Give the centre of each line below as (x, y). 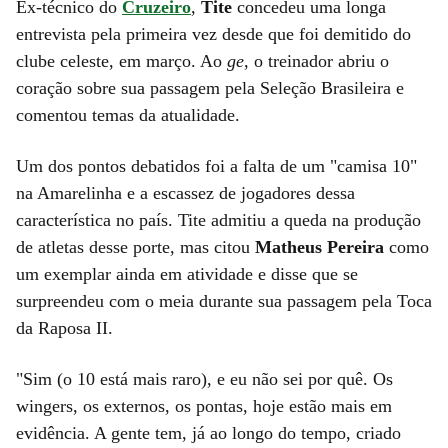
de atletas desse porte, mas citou (135, 246)
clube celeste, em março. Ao (121, 60)
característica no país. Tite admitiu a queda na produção (218, 219)
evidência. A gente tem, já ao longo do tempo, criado (208, 432)
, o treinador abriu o (316, 60)
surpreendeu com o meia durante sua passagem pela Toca (224, 300)
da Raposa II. (64, 327)
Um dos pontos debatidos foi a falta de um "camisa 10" (216, 165)
